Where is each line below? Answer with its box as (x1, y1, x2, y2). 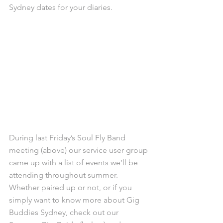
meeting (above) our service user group (9, 145, 150, 155)
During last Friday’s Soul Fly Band (9, 133, 127, 143)
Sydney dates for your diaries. (9, 2, 112, 12)
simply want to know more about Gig (9, 195, 141, 205)
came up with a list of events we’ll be (9, 158, 140, 168)
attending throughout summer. (9, 170, 120, 180)
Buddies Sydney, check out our (9, 208, 120, 218)
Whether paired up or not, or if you (9, 183, 134, 193)
